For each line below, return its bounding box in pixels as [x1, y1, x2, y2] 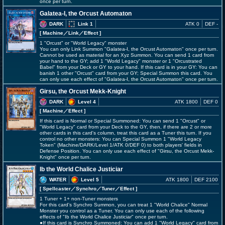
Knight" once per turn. [40, 154, 91, 160]
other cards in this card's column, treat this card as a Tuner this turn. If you [40, 130, 211, 136]
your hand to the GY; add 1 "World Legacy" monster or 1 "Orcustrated [40, 58, 202, 64]
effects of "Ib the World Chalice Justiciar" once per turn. [40, 214, 168, 219]
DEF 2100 [194, 177, 218, 182]
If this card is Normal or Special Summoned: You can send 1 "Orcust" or [40, 118, 205, 124]
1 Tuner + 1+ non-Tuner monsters [40, 196, 118, 201]
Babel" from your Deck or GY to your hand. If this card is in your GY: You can [40, 64, 217, 70]
